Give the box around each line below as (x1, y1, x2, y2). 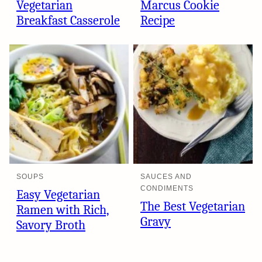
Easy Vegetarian (16, 187, 100, 202)
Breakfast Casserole (16, 12, 120, 28)
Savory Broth (16, 217, 85, 233)
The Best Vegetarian (140, 198, 245, 214)
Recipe (140, 12, 175, 28)
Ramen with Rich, (16, 202, 109, 218)
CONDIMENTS (140, 184, 194, 192)
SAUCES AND (140, 172, 192, 181)
